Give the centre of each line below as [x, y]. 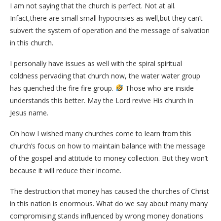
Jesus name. [29, 112]
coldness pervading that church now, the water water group [105, 75]
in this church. [32, 42]
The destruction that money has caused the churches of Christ [110, 191]
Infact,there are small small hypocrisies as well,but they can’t [106, 18]
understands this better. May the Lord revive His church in [102, 100]
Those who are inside [158, 88]
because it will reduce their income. [66, 170]
